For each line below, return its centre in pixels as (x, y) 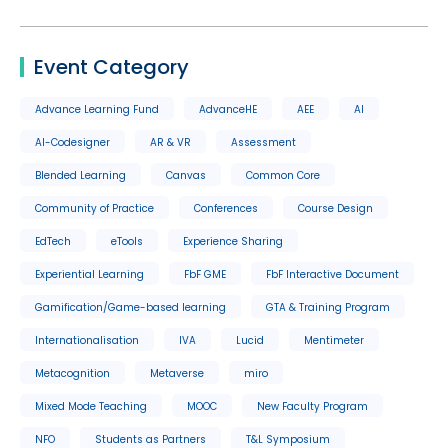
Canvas (186, 175)
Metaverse (177, 373)
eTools (127, 241)
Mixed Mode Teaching (91, 406)
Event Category (111, 66)
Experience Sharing (233, 241)
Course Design (335, 208)
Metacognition (72, 373)
